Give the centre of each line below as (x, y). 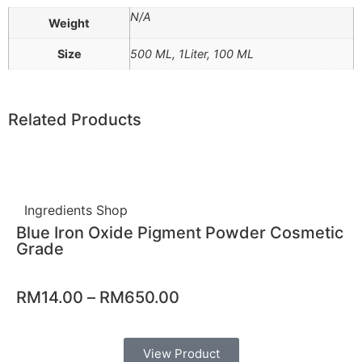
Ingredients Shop (76, 210)
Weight (69, 23)
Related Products (75, 120)
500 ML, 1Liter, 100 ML (192, 54)
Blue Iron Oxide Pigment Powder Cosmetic (180, 233)
